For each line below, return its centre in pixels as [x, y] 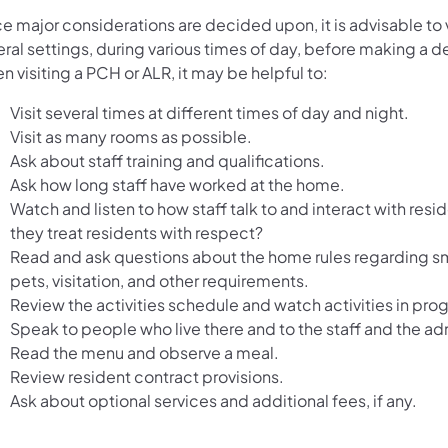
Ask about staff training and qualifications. [167, 160]
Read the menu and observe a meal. [144, 352]
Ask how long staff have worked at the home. [177, 184]
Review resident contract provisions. [147, 376]
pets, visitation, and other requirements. [159, 280]
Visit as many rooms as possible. [131, 136]
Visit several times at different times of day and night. [209, 112]
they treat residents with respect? [136, 232]
